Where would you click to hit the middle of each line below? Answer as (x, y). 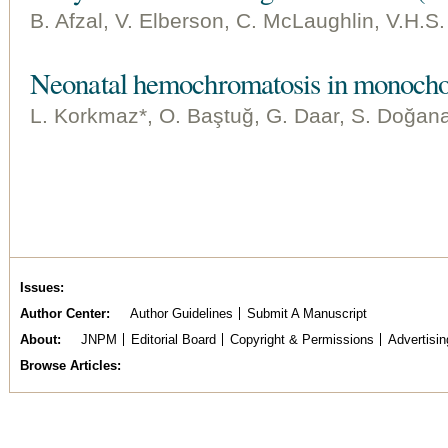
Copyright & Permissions (301, 339)
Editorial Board (173, 339)
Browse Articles (68, 365)
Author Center (63, 313)
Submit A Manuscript (306, 313)
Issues (40, 287)
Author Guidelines (181, 313)
